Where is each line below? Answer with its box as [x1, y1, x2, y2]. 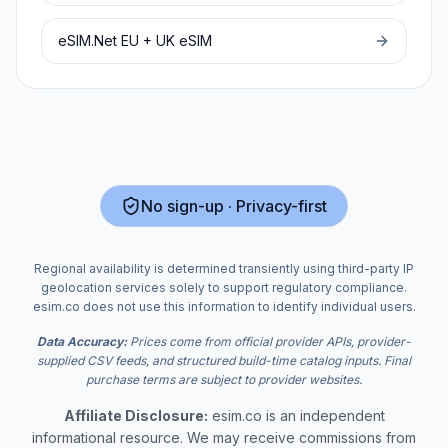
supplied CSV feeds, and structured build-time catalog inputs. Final [37, 353, 411, 368]
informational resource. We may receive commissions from [32, 429, 416, 446]
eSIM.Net [58, 32, 117, 49]
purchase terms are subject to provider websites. [86, 372, 362, 387]
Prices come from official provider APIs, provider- [127, 334, 411, 349]
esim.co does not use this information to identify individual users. [32, 299, 416, 314]
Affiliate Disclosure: [63, 407, 208, 424]
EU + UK [121, 32, 175, 49]
